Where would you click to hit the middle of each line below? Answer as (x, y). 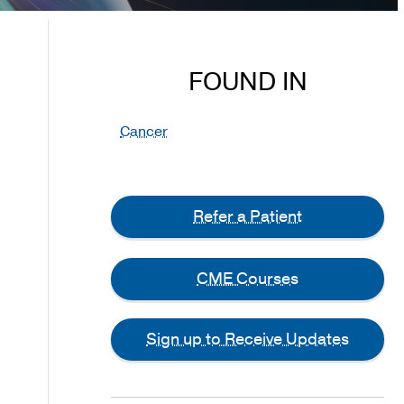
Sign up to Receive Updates (248, 340)
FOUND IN (248, 83)
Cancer (144, 132)
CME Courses (248, 279)
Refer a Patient (248, 217)
